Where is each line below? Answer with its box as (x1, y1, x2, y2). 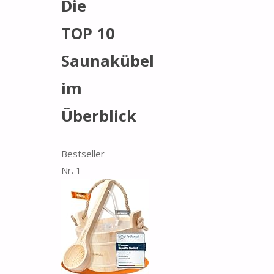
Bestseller (61, 147, 105, 160)
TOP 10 (61, 23, 115, 44)
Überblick (61, 105, 136, 127)
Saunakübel (61, 50, 154, 72)
